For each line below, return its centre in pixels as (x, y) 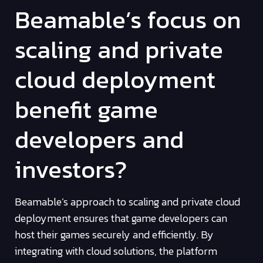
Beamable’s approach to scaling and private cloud (127, 202)
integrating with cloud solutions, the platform (116, 251)
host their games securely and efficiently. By (114, 235)
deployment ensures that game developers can (121, 218)
